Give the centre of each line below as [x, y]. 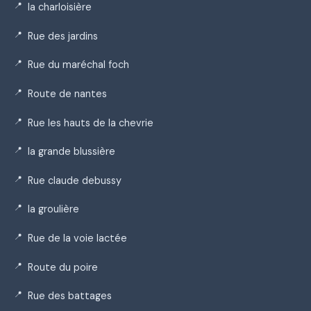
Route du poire [63, 267]
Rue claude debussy [75, 180]
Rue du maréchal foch [78, 65]
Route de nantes [67, 94]
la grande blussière [72, 152]
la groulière [53, 209]
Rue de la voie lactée [77, 238]
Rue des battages [70, 296]
